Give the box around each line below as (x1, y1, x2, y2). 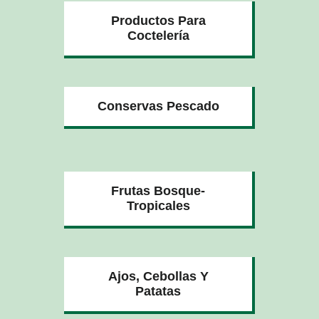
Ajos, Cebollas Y (108, 268, 209, 283)
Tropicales (126, 198, 190, 213)
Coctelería (127, 28, 189, 43)
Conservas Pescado (97, 98, 219, 113)
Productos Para (110, 13, 206, 28)
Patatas (135, 283, 181, 298)
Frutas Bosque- (111, 183, 205, 198)
